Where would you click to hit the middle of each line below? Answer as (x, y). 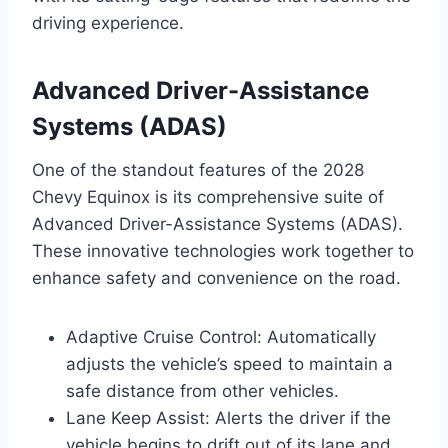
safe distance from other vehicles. (202, 390)
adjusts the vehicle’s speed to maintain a (229, 363)
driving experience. (108, 22)
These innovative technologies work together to (223, 250)
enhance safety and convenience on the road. (216, 277)
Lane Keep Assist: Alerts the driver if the (228, 417)
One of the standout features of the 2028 (198, 169)
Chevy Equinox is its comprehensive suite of (208, 196)
